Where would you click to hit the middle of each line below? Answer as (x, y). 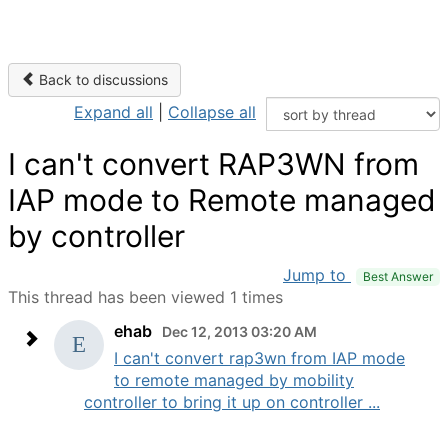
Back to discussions (101, 79)
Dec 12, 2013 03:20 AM (239, 331)
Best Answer (398, 276)
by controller (96, 236)
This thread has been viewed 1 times (145, 297)
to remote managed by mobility (234, 380)
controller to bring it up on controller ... (232, 402)
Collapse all (212, 112)
